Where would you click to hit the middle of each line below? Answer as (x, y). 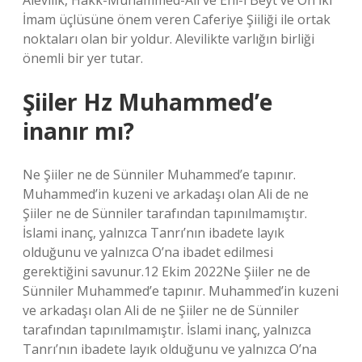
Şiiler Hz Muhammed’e (147, 102)
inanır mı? (78, 131)
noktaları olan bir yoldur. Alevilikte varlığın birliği (168, 39)
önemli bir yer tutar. (83, 58)
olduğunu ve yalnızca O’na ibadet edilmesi (148, 252)
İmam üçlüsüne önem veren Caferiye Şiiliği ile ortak (177, 19)
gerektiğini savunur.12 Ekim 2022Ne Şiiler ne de (166, 271)
